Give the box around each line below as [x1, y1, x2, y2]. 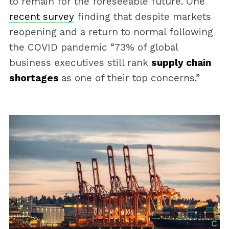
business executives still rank [9, 57, 151, 69]
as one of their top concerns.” [61, 72, 200, 84]
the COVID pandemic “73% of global [9, 41, 178, 54]
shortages [9, 72, 61, 84]
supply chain [151, 57, 211, 69]
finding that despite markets [74, 11, 211, 23]
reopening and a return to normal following [9, 26, 213, 38]
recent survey [9, 11, 74, 23]
